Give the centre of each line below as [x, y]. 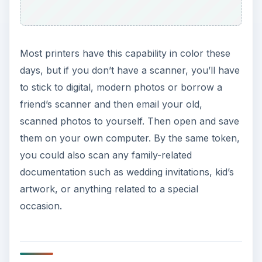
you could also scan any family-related [106, 155]
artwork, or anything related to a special [109, 189]
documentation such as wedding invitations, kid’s [127, 172]
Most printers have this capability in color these [125, 53]
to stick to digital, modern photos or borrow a [121, 87]
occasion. [41, 206]
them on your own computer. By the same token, [130, 138]
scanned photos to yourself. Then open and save [129, 121]
